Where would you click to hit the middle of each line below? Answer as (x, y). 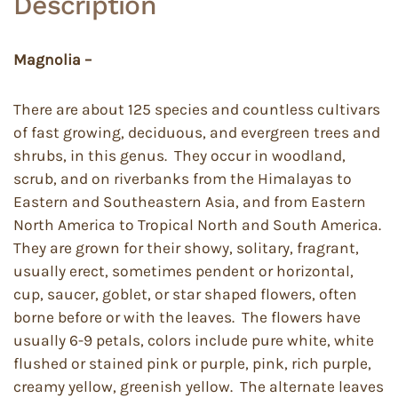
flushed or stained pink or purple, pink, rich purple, (192, 363)
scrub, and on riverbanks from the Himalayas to (183, 179)
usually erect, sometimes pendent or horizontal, (183, 271)
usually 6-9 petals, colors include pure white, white (194, 340)
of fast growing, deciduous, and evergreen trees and (197, 132)
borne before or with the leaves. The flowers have (187, 317)
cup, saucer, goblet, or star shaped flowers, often (185, 294)
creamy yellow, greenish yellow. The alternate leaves (199, 386)
